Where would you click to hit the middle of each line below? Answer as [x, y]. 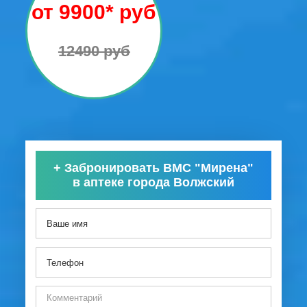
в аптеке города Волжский [153, 183]
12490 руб [94, 51]
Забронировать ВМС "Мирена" [157, 168]
